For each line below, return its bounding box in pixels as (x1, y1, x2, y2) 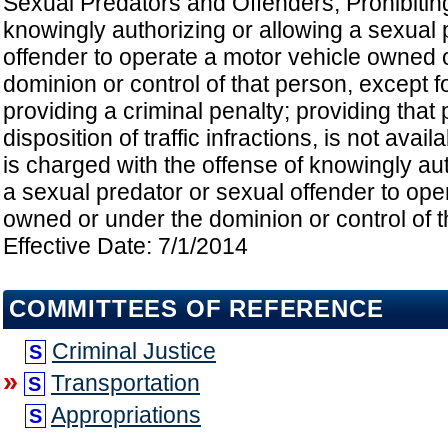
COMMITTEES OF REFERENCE (9, 296, 384, 323)
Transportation (51, 370, 200, 397)
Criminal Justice (52, 338, 216, 365)
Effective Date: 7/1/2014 (3, 233, 248, 260)
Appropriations (51, 402, 201, 429)
